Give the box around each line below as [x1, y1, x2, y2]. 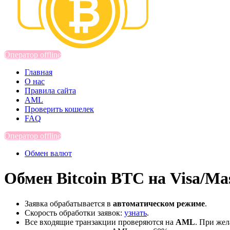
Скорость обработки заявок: [25, 208, 124, 217]
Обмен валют [25, 148, 72, 158]
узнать [124, 208, 147, 217]
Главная [25, 67, 52, 76]
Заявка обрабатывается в [25, 199, 113, 208]
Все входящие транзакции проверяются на [25, 217, 176, 226]
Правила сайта [25, 86, 76, 95]
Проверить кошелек [25, 104, 94, 113]
